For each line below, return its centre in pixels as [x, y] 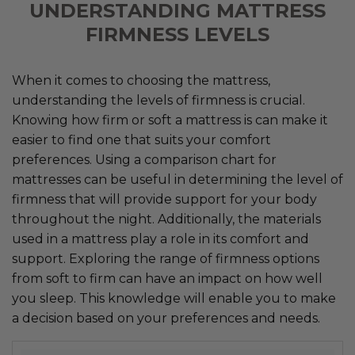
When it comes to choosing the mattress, [141, 81]
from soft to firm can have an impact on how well [167, 279]
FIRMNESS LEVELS [177, 35]
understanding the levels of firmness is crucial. [158, 101]
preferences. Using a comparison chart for [144, 160]
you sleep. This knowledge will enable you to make [174, 299]
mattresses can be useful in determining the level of [177, 180]
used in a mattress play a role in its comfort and [160, 239]
